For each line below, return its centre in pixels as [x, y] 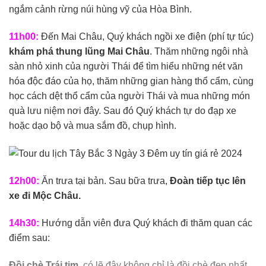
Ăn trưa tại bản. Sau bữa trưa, [106, 181]
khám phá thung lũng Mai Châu [79, 52]
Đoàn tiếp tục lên [208, 181]
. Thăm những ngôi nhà [199, 52]
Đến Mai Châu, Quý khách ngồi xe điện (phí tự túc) [146, 37]
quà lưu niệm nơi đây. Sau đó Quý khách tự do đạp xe [123, 111]
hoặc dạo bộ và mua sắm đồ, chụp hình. [93, 126]
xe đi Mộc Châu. [45, 196]
